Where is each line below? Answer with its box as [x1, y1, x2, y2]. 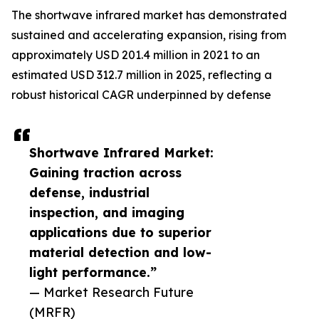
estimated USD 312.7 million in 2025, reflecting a [11, 68, 272, 83]
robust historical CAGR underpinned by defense [11, 88, 271, 103]
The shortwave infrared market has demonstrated [11, 8, 287, 23]
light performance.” [29, 264, 157, 281]
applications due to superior [29, 224, 211, 241]
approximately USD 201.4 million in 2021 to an [11, 48, 260, 63]
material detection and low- [29, 244, 211, 261]
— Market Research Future [29, 284, 194, 300]
